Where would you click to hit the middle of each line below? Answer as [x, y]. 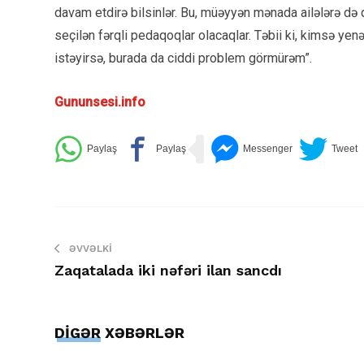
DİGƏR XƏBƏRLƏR [119, 333]
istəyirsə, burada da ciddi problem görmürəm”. [183, 58]
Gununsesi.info [100, 102]
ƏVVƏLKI [91, 249]
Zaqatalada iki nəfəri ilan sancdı [168, 270]
